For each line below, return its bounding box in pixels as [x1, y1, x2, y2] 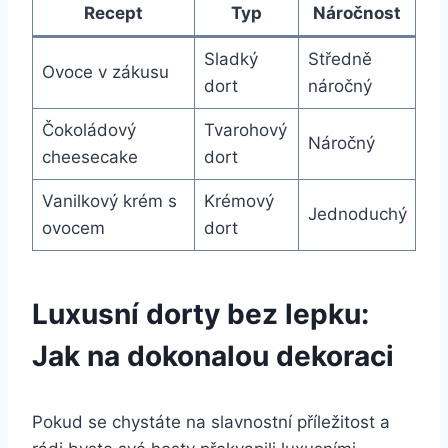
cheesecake [41, 146, 138, 167]
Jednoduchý [307, 203, 407, 224]
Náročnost [313, 2, 401, 23]
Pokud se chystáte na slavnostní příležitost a [32, 411, 390, 432]
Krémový [203, 190, 274, 211]
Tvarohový [203, 119, 287, 140]
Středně [307, 48, 372, 69]
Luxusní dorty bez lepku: [32, 296, 369, 331]
